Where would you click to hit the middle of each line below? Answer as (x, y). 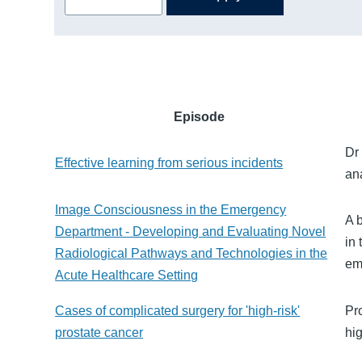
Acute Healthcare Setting (127, 276)
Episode (200, 117)
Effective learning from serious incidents (169, 163)
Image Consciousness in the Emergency (171, 210)
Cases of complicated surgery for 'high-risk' (178, 311)
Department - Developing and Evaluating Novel (191, 232)
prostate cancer (99, 333)
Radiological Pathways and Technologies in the (192, 254)
